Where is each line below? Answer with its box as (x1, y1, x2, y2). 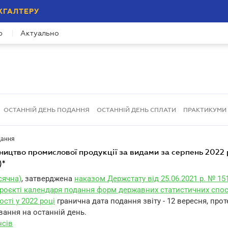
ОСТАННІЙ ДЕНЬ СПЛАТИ (97, 106, 176, 113)
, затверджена (21, 174, 72, 183)
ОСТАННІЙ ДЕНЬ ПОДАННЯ (4, 106, 90, 113)
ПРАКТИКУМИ (183, 106, 226, 113)
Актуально (20, 29, 59, 37)
